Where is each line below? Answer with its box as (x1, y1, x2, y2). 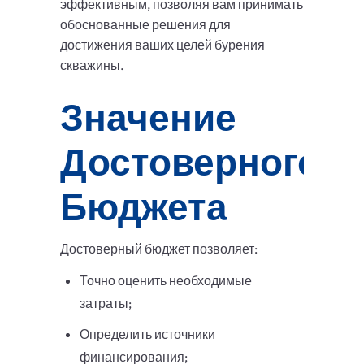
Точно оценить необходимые (80, 272, 252, 289)
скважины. (60, 57, 124, 74)
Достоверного (60, 138, 320, 186)
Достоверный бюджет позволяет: (60, 240, 258, 258)
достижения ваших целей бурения (60, 37, 265, 54)
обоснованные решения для (60, 16, 231, 33)
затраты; (80, 295, 132, 312)
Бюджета (60, 183, 227, 231)
